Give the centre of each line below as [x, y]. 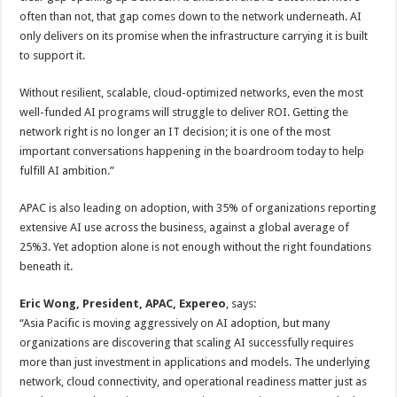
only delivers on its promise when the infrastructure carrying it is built [194, 36]
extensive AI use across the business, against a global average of [185, 227]
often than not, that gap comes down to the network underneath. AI [191, 16]
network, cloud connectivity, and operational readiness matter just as [194, 381]
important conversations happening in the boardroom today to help [192, 151]
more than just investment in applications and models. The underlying [195, 362]
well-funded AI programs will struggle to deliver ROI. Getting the [184, 112]
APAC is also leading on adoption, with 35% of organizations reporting [198, 208]
